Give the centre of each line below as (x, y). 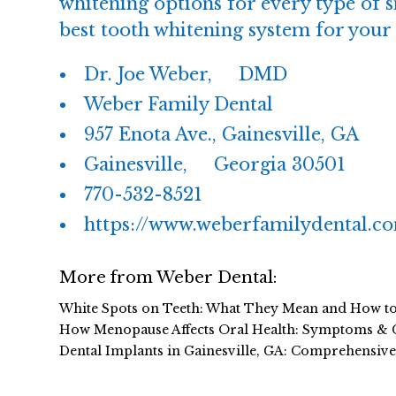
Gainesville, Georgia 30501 (215, 164)
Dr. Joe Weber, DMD (186, 74)
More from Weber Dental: (168, 278)
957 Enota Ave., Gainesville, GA (222, 134)
